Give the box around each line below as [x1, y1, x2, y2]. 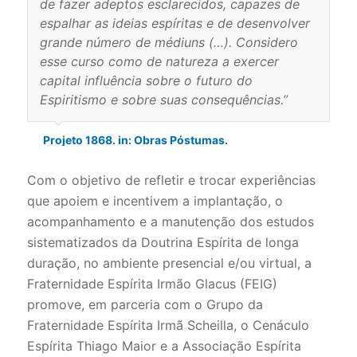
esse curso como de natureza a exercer [39, 53, 279, 69]
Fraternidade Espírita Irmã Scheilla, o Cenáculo [26, 317, 309, 333]
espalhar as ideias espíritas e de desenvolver [39, 15, 310, 31]
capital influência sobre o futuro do [39, 73, 253, 88]
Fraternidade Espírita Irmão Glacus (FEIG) [26, 276, 277, 292]
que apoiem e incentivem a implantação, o [26, 193, 283, 209]
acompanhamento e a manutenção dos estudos [26, 214, 314, 229]
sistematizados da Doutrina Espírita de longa [26, 234, 299, 250]
